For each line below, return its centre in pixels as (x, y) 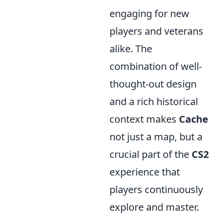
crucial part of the (151, 154)
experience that (145, 172)
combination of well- (156, 66)
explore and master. (154, 207)
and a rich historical (154, 102)
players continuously (156, 190)
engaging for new (149, 14)
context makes (144, 119)
